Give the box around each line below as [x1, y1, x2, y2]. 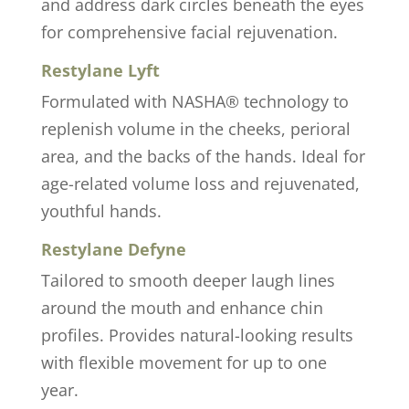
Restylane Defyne [40, 237, 186, 260]
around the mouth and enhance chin [40, 296, 323, 319]
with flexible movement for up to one [40, 351, 327, 373]
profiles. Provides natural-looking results [40, 323, 353, 346]
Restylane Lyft [40, 58, 160, 81]
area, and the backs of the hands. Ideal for [40, 144, 365, 167]
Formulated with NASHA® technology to [40, 89, 349, 112]
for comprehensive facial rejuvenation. [40, 20, 338, 43]
